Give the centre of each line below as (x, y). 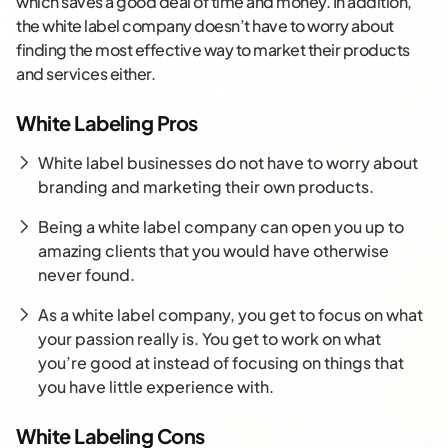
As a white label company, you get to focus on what (230, 315)
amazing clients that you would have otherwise (213, 251)
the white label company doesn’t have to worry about (205, 26)
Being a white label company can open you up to (221, 227)
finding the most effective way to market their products (213, 50)
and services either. (85, 74)
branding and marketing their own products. (206, 187)
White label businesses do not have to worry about (228, 163)
